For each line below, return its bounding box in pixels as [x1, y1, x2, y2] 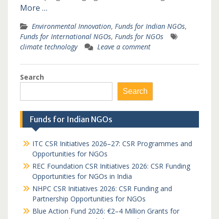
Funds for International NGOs [20, 32, 111, 41]
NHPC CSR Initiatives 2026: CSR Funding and [32, 184, 172, 193]
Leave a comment [97, 42, 151, 51]
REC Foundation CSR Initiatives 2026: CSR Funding [32, 161, 190, 171]
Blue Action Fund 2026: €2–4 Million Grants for [32, 206, 179, 216]
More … [20, 2, 47, 13]
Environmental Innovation [31, 22, 111, 31]
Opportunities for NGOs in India [32, 172, 132, 181]
